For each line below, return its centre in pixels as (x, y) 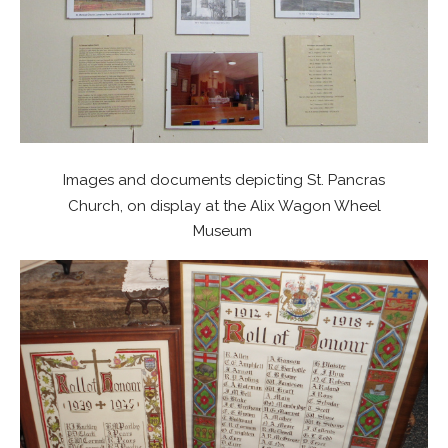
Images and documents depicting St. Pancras (224, 179)
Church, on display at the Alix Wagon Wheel (224, 205)
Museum (224, 230)
